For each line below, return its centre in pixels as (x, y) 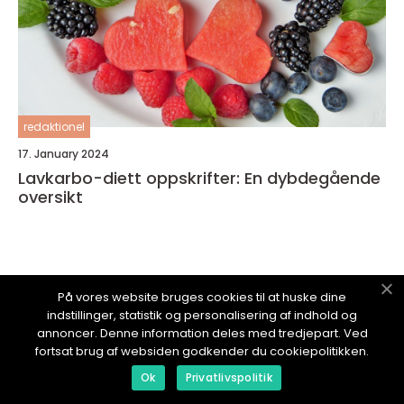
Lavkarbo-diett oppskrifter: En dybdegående (199, 179)
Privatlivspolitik (229, 377)
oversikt (50, 197)
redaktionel (54, 127)
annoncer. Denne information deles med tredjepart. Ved (202, 333)
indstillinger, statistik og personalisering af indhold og (202, 315)
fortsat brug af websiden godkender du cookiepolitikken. (202, 351)
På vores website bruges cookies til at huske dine (202, 297)
